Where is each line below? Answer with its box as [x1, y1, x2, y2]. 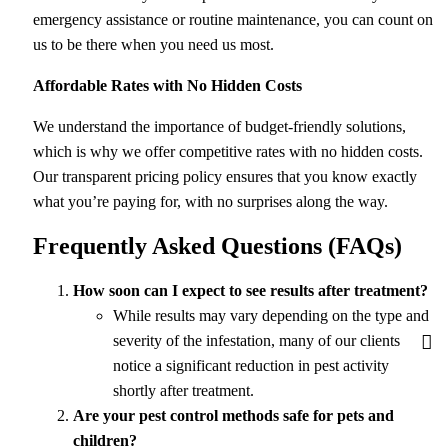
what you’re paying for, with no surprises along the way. [32, 192, 388, 210]
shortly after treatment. [112, 382, 254, 400]
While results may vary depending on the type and [112, 307, 429, 325]
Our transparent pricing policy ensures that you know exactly [32, 167, 417, 185]
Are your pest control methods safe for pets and [72, 407, 394, 425]
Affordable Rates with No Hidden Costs [32, 76, 302, 94]
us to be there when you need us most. [32, 35, 274, 53]
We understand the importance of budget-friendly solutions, [32, 117, 406, 135]
